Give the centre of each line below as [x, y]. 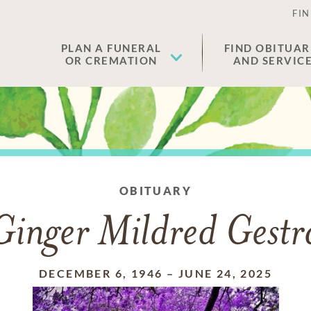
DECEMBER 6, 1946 [101, 273]
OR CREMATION [111, 60]
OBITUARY [155, 191]
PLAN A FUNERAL [111, 48]
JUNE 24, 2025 [225, 273]
